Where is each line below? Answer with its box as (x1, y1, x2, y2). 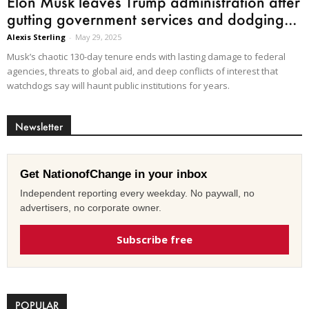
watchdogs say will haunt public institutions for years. (7, 79, 230, 92)
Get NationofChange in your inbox (20, 168, 207, 181)
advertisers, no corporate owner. (20, 202, 161, 214)
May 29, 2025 (75, 32, 121, 43)
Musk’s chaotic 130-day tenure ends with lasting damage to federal (7, 50, 286, 63)
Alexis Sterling (7, 32, 66, 43)
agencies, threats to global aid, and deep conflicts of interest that (7, 65, 278, 78)
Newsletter (15, 120, 63, 134)
